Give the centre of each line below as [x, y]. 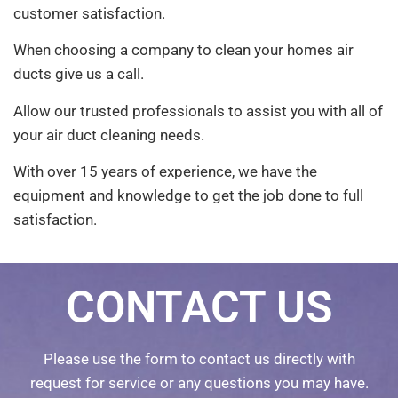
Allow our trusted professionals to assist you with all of [198, 111]
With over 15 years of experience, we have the [165, 172]
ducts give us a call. [79, 74]
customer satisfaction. [89, 14]
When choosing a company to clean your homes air [183, 50]
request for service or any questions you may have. [199, 382]
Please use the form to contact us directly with [199, 358]
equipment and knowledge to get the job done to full [188, 196]
